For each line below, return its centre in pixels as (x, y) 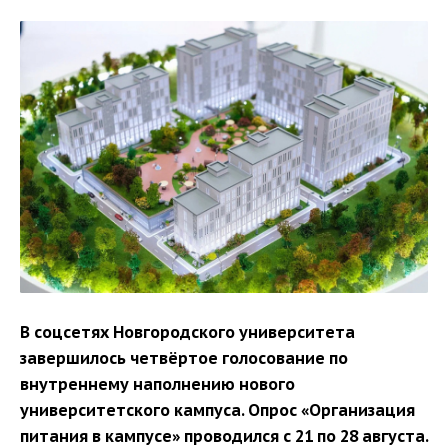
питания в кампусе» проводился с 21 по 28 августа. (224, 435)
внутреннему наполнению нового (157, 383)
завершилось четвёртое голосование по (184, 357)
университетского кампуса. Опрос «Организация (217, 409)
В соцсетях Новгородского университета (187, 331)
